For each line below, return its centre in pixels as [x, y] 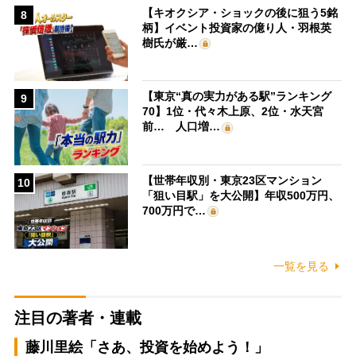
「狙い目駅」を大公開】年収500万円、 [241, 195]
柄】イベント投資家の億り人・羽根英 [237, 27]
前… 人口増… [182, 127]
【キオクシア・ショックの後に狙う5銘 [240, 12]
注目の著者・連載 [77, 318]
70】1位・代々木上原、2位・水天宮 [233, 112]
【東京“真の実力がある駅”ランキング [237, 97]
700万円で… [174, 210]
